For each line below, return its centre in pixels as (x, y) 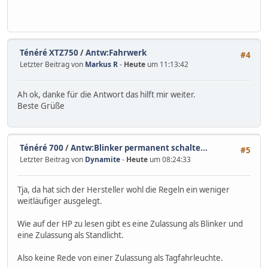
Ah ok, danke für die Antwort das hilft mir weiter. (106, 94)
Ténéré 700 (42, 148)
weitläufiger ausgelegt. (60, 201)
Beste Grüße (41, 106)
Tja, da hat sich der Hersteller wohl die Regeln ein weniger (124, 189)
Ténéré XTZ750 (49, 53)
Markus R (101, 65)
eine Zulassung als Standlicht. (71, 235)
